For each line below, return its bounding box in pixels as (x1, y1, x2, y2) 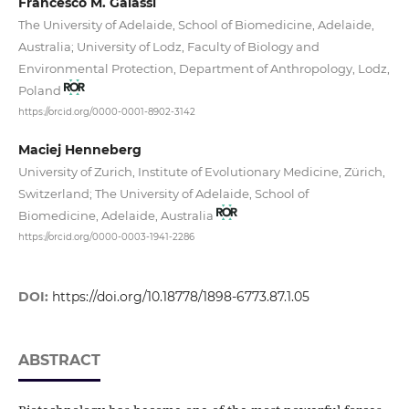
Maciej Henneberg (17, 142, 142, 159)
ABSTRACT (17, 351, 100, 369)
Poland (17, 82, 64, 98)
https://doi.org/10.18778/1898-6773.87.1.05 (51, 288, 309, 305)
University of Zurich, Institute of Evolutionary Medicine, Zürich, (17, 164, 385, 180)
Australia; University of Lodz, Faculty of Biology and (17, 38, 320, 54)
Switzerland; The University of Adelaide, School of (17, 186, 309, 202)
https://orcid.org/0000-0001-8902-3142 (17, 105, 195, 118)
